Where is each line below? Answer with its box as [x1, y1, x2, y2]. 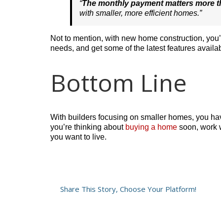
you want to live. [50, 132, 107, 141]
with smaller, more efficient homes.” [79, 8, 202, 17]
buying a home [125, 122, 177, 131]
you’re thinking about [50, 122, 125, 131]
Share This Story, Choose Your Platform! [60, 184, 196, 194]
